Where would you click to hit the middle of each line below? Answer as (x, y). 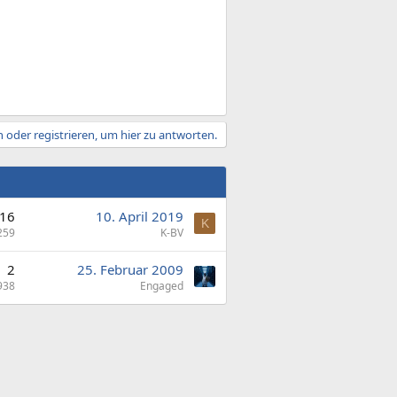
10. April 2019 (140, 216)
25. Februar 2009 (130, 269)
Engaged (162, 285)
